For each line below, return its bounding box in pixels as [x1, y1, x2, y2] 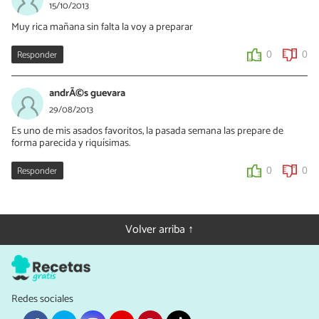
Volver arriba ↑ [125, 219, 194, 239]
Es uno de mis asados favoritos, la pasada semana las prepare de [11, 122, 283, 140]
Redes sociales [11, 290, 73, 308]
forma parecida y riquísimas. [11, 134, 130, 152]
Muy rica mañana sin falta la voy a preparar [11, 18, 193, 36]
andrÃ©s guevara [49, 84, 125, 102]
